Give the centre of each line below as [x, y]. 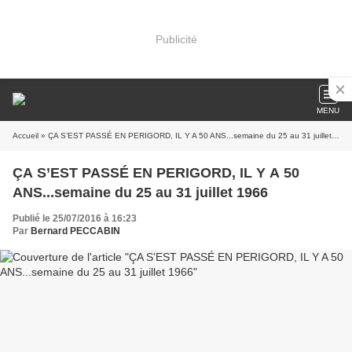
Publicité [176, 39]
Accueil [26, 136]
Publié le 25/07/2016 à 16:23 [75, 218]
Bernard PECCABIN [75, 231]
